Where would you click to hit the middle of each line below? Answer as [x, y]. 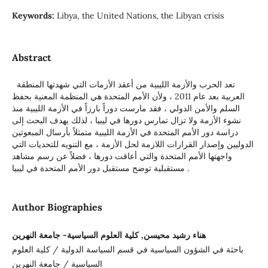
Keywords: [34, 15]
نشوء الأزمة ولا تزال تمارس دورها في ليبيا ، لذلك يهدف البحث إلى [126, 120]
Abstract [31, 57]
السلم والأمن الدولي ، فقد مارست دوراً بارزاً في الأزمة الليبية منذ [126, 108]
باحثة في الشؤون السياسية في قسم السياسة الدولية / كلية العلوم [127, 250]
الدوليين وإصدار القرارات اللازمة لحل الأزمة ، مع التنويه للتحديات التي [133, 144]
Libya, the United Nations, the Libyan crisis [140, 15]
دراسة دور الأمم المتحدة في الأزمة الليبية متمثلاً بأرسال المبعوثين [125, 132]
